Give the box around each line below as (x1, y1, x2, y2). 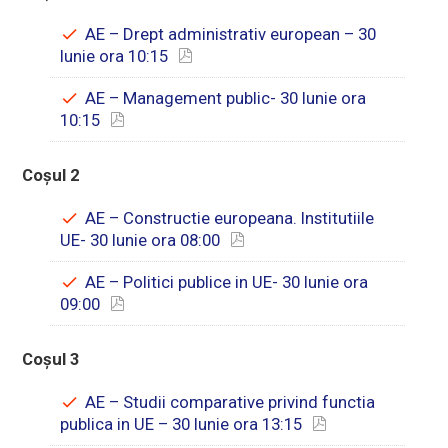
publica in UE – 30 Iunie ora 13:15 (60, 413, 303, 434)
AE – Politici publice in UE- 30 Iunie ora (85, 271, 369, 292)
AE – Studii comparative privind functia (85, 391, 376, 412)
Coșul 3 (22, 348, 81, 369)
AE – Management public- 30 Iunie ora (85, 87, 367, 108)
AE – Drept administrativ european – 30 (85, 23, 377, 44)
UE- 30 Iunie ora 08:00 (60, 229, 221, 250)
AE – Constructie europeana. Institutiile (85, 207, 375, 228)
